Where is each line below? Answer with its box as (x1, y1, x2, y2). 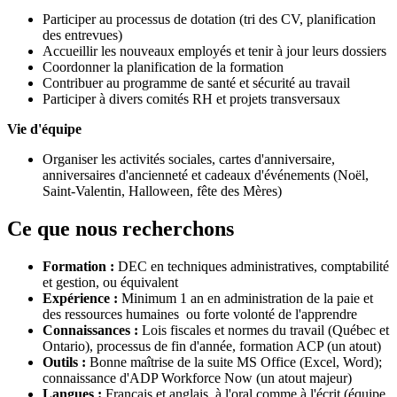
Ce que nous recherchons (7, 216, 234, 240)
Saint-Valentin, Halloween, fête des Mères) (43, 183, 282, 199)
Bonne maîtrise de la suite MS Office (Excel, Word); (86, 354, 382, 370)
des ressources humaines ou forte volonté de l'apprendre (43, 306, 357, 322)
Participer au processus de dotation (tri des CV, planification (43, 12, 376, 27)
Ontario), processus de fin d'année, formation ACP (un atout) (43, 338, 381, 354)
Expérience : (43, 290, 118, 306)
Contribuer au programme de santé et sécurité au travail (43, 75, 350, 91)
